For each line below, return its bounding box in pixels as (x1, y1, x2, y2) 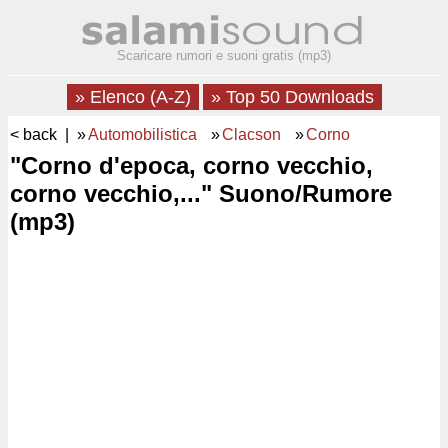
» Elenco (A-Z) (69, 87, 196, 107)
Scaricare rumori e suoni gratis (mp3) (117, 48, 331, 63)
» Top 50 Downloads (205, 87, 379, 107)
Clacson (222, 126, 281, 143)
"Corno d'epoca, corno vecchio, (10, 152, 373, 179)
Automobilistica (88, 126, 197, 143)
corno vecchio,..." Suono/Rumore (10, 180, 392, 207)
